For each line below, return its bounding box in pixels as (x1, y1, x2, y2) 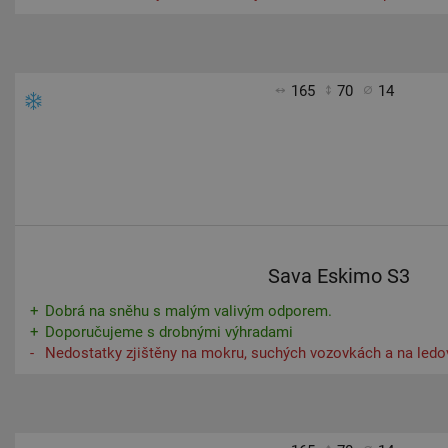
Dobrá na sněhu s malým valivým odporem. (45, 302, 332, 320)
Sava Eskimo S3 (267, 264, 410, 288)
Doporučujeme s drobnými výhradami (45, 323, 293, 341)
